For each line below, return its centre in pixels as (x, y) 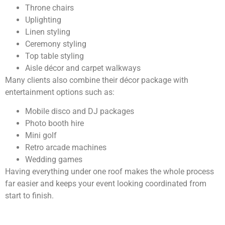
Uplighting (43, 20)
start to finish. (29, 196)
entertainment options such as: (60, 92)
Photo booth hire (54, 124)
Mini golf (41, 136)
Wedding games (54, 160)
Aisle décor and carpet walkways (83, 68)
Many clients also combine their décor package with (97, 80)
